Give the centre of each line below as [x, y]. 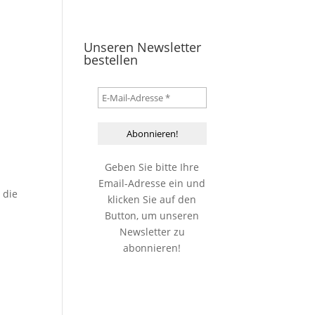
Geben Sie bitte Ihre [152, 167]
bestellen [111, 60]
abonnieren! [152, 248]
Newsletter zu [152, 232]
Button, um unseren [152, 216]
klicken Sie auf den [152, 199]
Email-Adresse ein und [152, 183]
